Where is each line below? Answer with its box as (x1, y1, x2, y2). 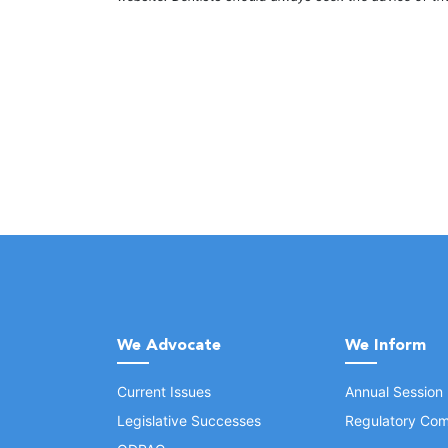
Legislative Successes (117, 412, 261, 429)
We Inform (345, 335, 426, 354)
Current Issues (117, 383, 211, 400)
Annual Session (345, 383, 443, 400)
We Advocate (117, 335, 221, 354)
